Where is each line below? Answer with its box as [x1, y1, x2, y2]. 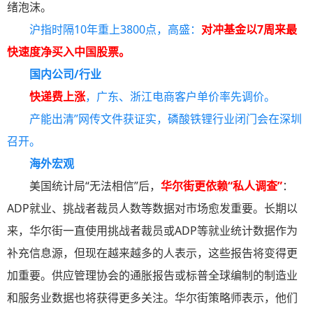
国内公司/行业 [29, 66, 101, 82]
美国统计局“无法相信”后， [29, 178, 161, 194]
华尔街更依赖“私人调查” [161, 178, 282, 194]
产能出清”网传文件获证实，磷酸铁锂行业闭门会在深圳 [29, 111, 302, 127]
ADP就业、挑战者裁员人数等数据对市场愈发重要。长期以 [7, 201, 298, 217]
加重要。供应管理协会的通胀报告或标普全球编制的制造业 [7, 268, 298, 284]
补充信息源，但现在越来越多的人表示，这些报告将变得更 [7, 245, 298, 261]
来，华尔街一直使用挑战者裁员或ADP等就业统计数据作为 [7, 223, 298, 239]
